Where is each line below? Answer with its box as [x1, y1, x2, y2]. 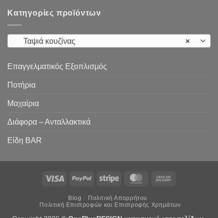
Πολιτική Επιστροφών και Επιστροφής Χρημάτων [39, 201, 181, 209]
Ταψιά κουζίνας [18, 37, 75, 46]
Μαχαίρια [7, 99, 39, 108]
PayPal [91, 173, 112, 182]
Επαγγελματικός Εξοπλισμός [7, 62, 107, 71]
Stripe [118, 173, 136, 182]
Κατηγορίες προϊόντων [7, 9, 101, 18]
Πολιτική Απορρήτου [88, 195, 147, 202]
